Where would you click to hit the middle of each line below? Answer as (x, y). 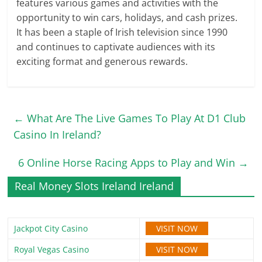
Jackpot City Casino (51, 228)
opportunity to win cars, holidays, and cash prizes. (127, 18)
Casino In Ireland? (58, 135)
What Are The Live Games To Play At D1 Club (135, 118)
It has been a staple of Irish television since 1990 (122, 32)
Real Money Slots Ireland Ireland (94, 186)
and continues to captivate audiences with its (116, 47)
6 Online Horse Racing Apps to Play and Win (128, 163)
